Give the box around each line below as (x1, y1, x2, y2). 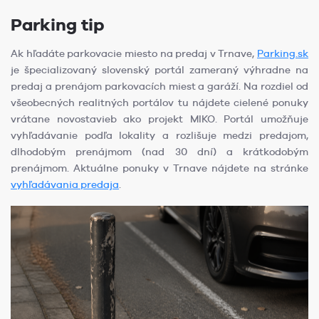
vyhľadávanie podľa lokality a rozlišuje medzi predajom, (11, 129, 308, 141)
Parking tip (11, 14, 104, 35)
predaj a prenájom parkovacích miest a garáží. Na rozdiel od (11, 80, 308, 92)
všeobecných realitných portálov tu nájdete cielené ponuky (11, 96, 308, 108)
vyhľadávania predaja (11, 178, 119, 190)
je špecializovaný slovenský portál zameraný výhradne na (11, 63, 308, 75)
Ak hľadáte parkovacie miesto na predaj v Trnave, (11, 47, 257, 59)
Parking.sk (257, 47, 308, 59)
